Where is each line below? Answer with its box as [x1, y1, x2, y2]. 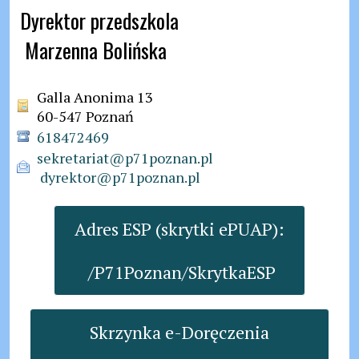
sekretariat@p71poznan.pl [37, 148, 213, 167]
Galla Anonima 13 [37, 87, 153, 107]
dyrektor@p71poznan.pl [40, 167, 200, 187]
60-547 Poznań [37, 107, 134, 126]
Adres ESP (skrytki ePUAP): [75, 217, 284, 240]
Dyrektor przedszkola [20, 5, 179, 36]
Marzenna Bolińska [25, 34, 167, 66]
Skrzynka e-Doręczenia [90, 321, 269, 344]
